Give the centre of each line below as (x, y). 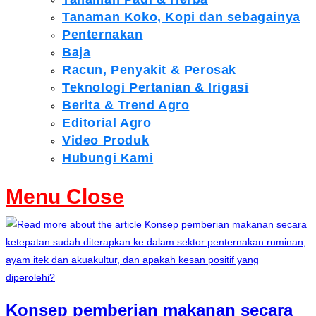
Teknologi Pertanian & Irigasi (156, 87)
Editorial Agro (107, 123)
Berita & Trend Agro (126, 105)
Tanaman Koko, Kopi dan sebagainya (181, 17)
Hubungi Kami (108, 158)
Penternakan (103, 35)
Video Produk (106, 140)
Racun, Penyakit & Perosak (149, 70)
